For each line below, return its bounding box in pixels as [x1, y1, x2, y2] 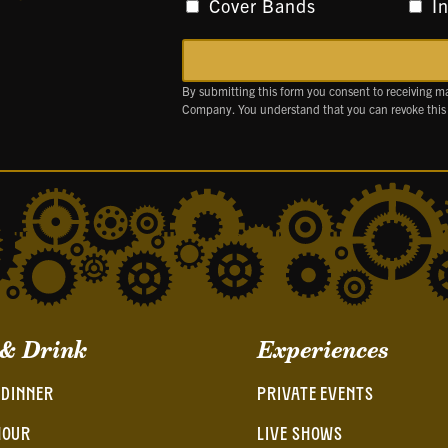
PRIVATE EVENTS [257, 385, 374, 405]
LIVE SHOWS [257, 425, 344, 445]
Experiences [257, 333, 390, 366]
